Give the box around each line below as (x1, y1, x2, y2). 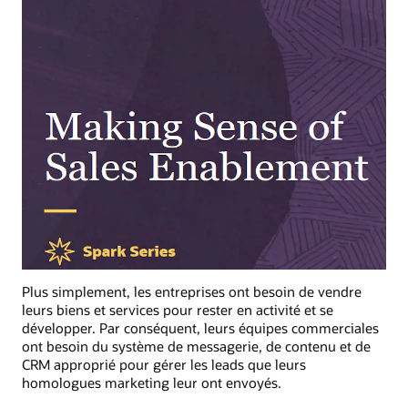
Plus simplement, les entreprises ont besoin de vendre (22, 282, 362, 301)
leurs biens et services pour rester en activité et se (22, 301, 333, 320)
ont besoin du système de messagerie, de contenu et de (22, 337, 371, 356)
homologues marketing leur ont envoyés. (22, 373, 281, 393)
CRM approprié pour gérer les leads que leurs (22, 355, 306, 374)
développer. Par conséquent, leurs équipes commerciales (22, 319, 379, 338)
